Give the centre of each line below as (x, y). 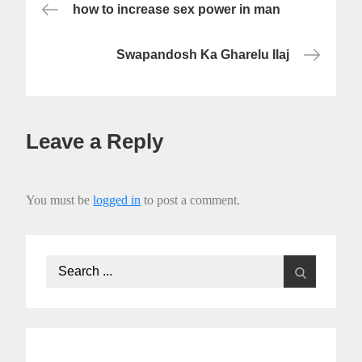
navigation (98, 34)
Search (66, 265)
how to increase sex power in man (177, 10)
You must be (60, 200)
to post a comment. (191, 200)
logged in (117, 200)
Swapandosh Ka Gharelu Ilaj (202, 55)
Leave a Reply (95, 142)
